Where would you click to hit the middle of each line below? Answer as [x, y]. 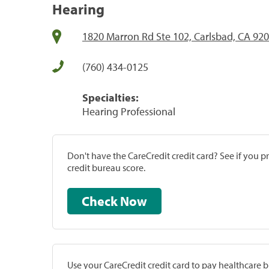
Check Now [134, 201]
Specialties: [110, 97]
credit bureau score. [106, 167]
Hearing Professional [129, 111]
